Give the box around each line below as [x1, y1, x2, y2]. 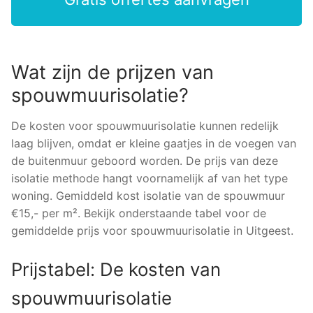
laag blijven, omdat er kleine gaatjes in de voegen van [11, 136, 296, 150]
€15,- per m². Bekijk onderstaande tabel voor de [11, 205, 266, 220]
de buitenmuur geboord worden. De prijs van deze [11, 153, 278, 168]
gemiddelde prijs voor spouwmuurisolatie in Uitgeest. [11, 223, 293, 238]
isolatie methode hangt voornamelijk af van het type [11, 170, 288, 185]
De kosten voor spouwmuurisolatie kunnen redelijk [11, 118, 279, 133]
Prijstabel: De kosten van [11, 259, 221, 281]
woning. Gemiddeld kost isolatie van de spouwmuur [11, 188, 285, 203]
